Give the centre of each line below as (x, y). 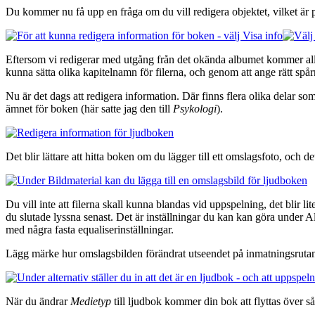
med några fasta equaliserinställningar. (90, 229)
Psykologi (195, 108)
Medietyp (91, 301)
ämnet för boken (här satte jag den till (89, 108)
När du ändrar (38, 301)
